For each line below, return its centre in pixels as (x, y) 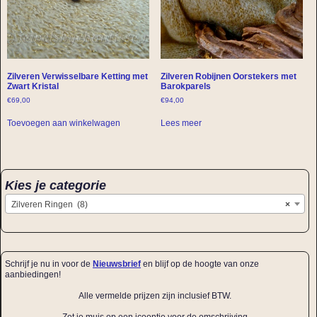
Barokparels (186, 87)
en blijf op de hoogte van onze (200, 264)
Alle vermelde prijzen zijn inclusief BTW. (155, 296)
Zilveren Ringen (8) (50, 205)
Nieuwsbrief (117, 264)
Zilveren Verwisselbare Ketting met (77, 77)
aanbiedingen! (33, 275)
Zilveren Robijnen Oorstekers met (229, 77)
